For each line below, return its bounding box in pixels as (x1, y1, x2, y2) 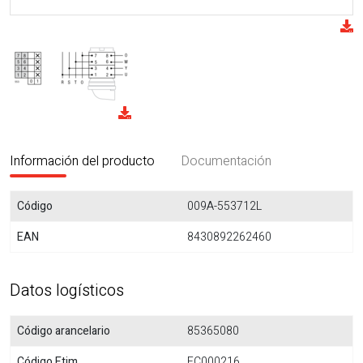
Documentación (181, 152, 271, 171)
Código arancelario (17, 322, 110, 340)
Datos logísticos (10, 279, 124, 302)
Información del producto (10, 152, 155, 171)
